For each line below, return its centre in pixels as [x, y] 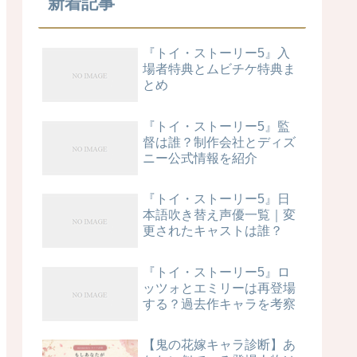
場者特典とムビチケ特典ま [219, 69]
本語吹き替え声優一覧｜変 [219, 215]
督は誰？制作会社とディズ [219, 142]
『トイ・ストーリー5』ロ [216, 272]
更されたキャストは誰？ [213, 231]
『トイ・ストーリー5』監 [216, 126]
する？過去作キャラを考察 [219, 304]
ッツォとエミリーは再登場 [219, 288]
